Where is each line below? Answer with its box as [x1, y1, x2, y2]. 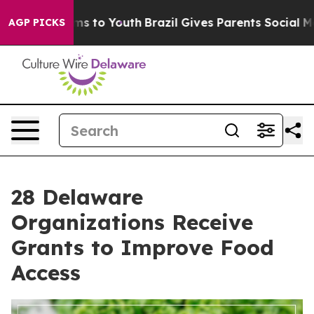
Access [11, 259, 81, 286]
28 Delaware [11, 184, 143, 210]
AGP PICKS [8, 16, 65, 29]
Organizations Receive [11, 209, 253, 235]
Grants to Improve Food [11, 234, 274, 261]
